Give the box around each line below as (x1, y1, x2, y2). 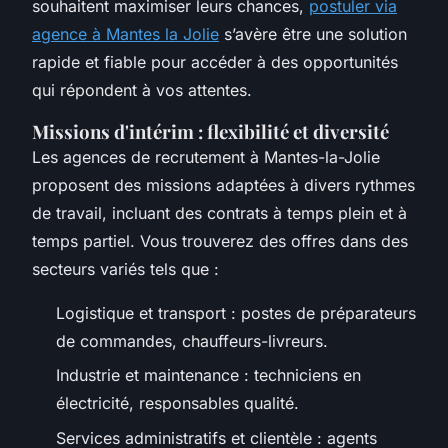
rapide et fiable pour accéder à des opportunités (32, 51, 398, 72)
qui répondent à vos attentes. (32, 79, 252, 100)
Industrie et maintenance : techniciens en (56, 365, 361, 386)
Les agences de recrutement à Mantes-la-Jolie (32, 146, 380, 167)
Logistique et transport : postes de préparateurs (56, 302, 416, 323)
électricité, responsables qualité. (56, 393, 299, 414)
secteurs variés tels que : (32, 258, 219, 279)
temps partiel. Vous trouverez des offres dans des (32, 230, 408, 251)
